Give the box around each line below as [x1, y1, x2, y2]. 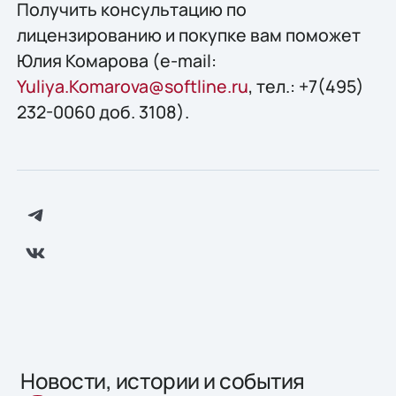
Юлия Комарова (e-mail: [16, 48, 217, 72]
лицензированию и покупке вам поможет [16, 22, 361, 47]
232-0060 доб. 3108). [16, 99, 189, 124]
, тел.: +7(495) [247, 73, 364, 98]
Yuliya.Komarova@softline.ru [16, 73, 248, 98]
